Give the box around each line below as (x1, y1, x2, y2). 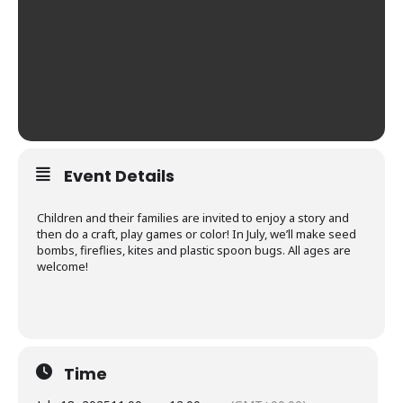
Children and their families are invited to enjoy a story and (37, 209, 349, 226)
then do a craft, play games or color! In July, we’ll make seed (37, 225, 356, 242)
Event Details (64, 164, 175, 187)
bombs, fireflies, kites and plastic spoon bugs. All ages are (37, 241, 351, 258)
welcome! (37, 257, 88, 274)
